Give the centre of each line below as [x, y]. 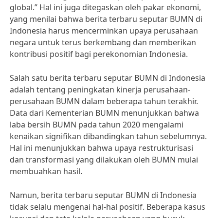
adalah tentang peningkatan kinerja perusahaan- [100, 90]
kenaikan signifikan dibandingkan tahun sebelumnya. [108, 136]
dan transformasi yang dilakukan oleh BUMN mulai [104, 160]
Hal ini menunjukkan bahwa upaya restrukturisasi [101, 148]
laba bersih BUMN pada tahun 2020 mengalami [97, 125]
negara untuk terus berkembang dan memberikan [103, 42]
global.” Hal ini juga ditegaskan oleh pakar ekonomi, [105, 7]
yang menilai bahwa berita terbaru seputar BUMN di [106, 19]
